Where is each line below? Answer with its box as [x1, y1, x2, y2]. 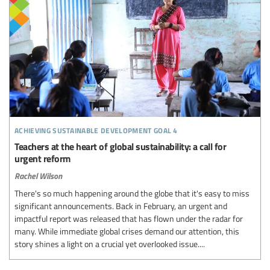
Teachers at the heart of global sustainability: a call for [14, 139, 226, 153]
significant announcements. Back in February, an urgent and [14, 199, 227, 212]
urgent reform [14, 151, 71, 165]
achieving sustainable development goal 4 [14, 121, 178, 136]
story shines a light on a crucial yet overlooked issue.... [14, 237, 205, 250]
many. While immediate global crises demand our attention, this [14, 224, 239, 237]
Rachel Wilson [14, 169, 62, 181]
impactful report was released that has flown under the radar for [14, 212, 243, 224]
